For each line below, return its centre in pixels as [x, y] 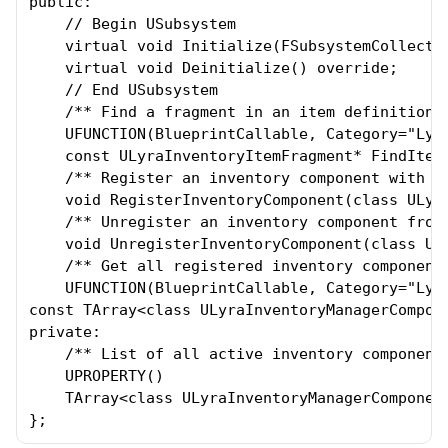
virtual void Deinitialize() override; [213, 68]
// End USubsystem [123, 90]
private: [65, 332]
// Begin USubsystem [132, 24]
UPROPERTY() [96, 376]
